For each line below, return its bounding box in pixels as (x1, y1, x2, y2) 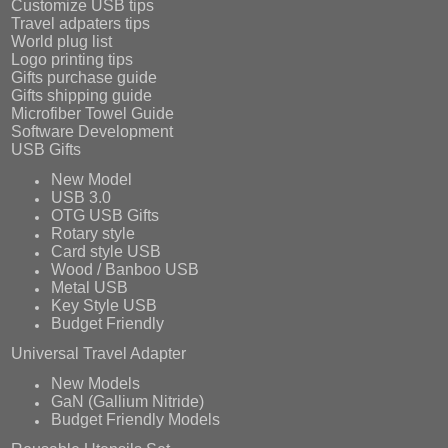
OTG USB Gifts (50, 206, 159, 224)
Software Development (11, 122, 174, 140)
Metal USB (50, 278, 128, 296)
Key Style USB (50, 296, 157, 314)
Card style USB (50, 242, 161, 260)
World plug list (11, 32, 113, 50)
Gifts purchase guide (11, 68, 158, 86)
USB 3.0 (50, 188, 111, 206)
